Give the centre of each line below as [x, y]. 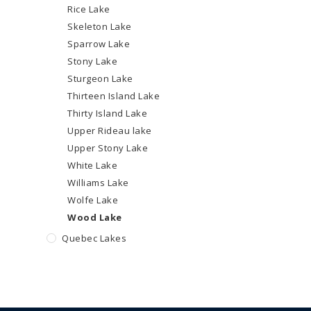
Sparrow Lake [99, 44]
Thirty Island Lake [108, 113]
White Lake [93, 165]
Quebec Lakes [94, 238]
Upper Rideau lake [110, 131]
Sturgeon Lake [100, 78]
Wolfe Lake [93, 200]
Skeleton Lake [100, 26]
